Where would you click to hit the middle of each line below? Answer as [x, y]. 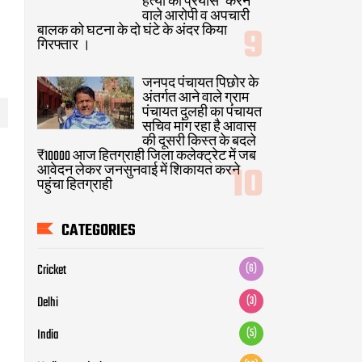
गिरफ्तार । [64, 46]
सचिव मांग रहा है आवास [199, 127]
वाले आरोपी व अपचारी [196, 17]
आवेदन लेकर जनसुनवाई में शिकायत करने [139, 171]
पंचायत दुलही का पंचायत [202, 113]
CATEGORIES [99, 231]
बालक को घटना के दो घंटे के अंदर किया [132, 32]
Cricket [52, 271]
